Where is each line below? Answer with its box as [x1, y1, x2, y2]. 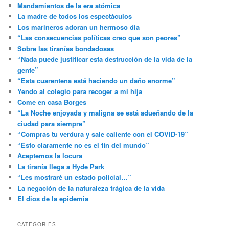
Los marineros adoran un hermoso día [17, 22, 140, 32]
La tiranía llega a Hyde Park [17, 162, 105, 172]
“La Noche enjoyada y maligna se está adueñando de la [17, 108, 194, 118]
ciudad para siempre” [17, 119, 86, 129]
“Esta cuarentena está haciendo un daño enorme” [17, 76, 176, 86]
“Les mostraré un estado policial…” [17, 172, 132, 182]
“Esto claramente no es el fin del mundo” [17, 140, 150, 150]
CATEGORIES [17, 220, 57, 228]
